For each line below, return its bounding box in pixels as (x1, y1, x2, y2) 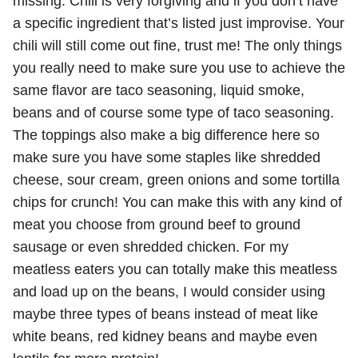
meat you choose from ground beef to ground (13, 217, 300, 233)
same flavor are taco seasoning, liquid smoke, (13, 82, 304, 98)
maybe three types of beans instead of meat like (13, 306, 318, 322)
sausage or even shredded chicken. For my (13, 239, 288, 255)
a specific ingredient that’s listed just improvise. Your (13, 15, 344, 31)
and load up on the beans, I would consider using (13, 284, 325, 300)
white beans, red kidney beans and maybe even (13, 328, 317, 344)
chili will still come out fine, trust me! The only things (13, 38, 342, 54)
